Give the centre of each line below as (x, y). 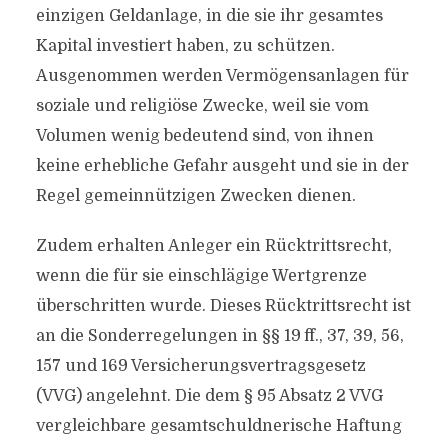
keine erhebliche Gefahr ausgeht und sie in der (222, 166)
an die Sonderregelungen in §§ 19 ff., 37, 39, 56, (219, 336)
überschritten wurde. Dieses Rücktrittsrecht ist (223, 306)
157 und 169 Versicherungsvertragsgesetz (200, 366)
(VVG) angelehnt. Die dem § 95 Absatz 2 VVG (209, 396)
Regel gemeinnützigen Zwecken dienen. (195, 196)
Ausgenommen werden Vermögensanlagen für (222, 76)
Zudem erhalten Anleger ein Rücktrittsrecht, (213, 246)
